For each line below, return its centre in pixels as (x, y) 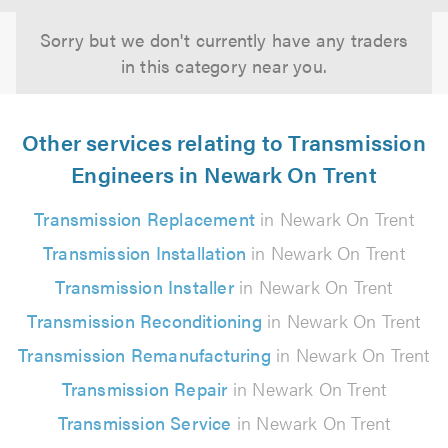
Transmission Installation (145, 252)
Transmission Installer (144, 286)
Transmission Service (144, 422)
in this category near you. (224, 65)
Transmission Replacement (144, 218)
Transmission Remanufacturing (144, 354)
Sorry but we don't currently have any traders (223, 39)
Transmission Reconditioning (144, 320)
